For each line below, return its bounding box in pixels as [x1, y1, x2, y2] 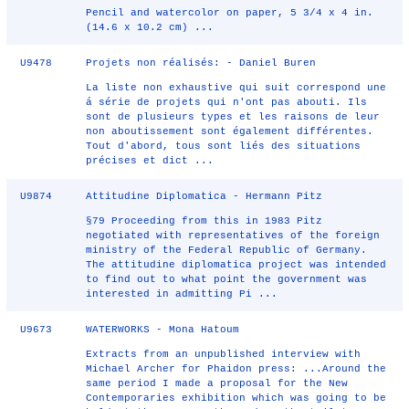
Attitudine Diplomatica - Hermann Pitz [86, 191, 323, 202]
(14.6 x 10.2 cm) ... [86, 22, 215, 33]
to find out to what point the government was [86, 274, 368, 285]
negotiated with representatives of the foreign [86, 230, 381, 241]
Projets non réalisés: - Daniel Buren [86, 58, 317, 68]
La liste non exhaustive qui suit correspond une [86, 82, 387, 93]
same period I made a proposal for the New [86, 378, 349, 389]
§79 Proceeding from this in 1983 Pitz [86, 215, 323, 226]
